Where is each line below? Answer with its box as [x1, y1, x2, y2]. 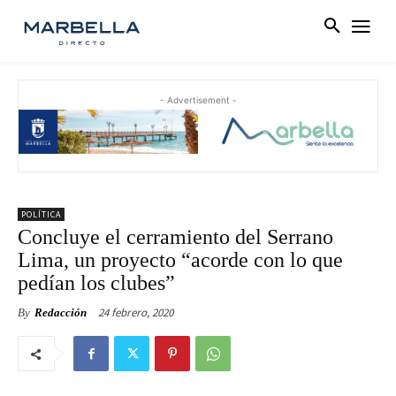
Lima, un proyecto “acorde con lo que [18, 248, 343, 272]
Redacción [34, 306, 87, 320]
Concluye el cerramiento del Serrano [18, 225, 333, 249]
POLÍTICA [21, 209, 61, 221]
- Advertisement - [159, 95, 237, 106]
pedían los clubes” [18, 271, 175, 295]
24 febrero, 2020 [98, 305, 173, 321]
